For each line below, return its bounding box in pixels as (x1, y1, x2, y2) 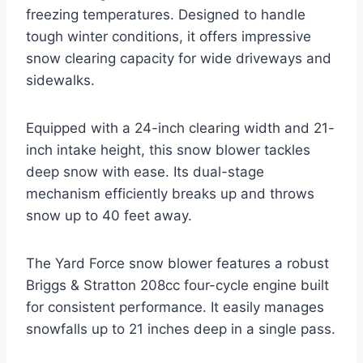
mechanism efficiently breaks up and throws (26, 186, 314, 203)
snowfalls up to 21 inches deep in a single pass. (26, 321, 335, 338)
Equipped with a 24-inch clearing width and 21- (26, 120, 335, 137)
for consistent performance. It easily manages (26, 299, 324, 316)
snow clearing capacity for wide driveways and (26, 50, 331, 67)
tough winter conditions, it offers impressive (26, 28, 311, 45)
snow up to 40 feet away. (26, 207, 192, 224)
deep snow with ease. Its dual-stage (26, 164, 264, 181)
